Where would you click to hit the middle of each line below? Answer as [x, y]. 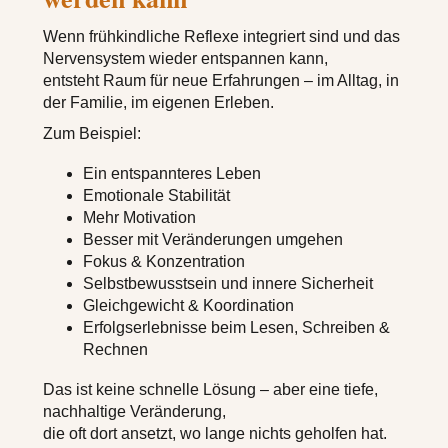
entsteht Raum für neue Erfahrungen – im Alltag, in [221, 80]
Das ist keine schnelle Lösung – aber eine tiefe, [210, 389]
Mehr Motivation [139, 217]
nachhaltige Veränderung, [134, 411]
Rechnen [115, 349]
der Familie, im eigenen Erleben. [158, 102]
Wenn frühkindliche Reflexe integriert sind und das [221, 36]
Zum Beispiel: [92, 133]
